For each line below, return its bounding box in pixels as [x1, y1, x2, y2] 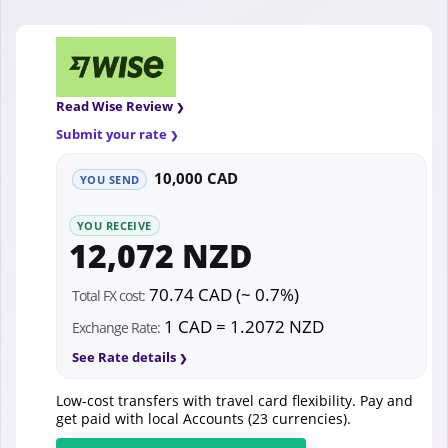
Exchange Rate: [72, 317, 160, 337]
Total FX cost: [72, 285, 145, 305]
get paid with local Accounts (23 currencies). [56, 408, 351, 428]
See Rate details [72, 347, 176, 366]
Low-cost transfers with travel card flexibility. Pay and [56, 390, 413, 410]
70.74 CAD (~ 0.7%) [145, 282, 299, 306]
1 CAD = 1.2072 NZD [160, 314, 324, 338]
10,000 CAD [154, 167, 239, 188]
